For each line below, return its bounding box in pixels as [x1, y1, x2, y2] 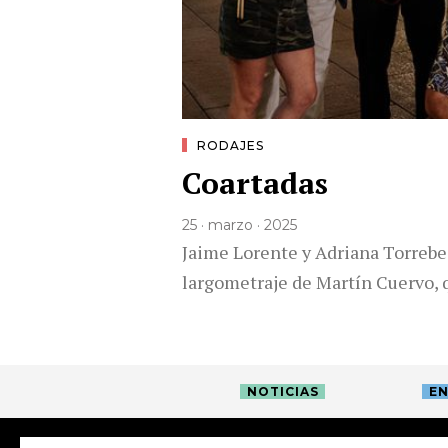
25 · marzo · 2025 [182, 215, 297, 234]
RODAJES [197, 137, 264, 153]
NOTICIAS [246, 384, 319, 399]
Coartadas [182, 162, 328, 203]
